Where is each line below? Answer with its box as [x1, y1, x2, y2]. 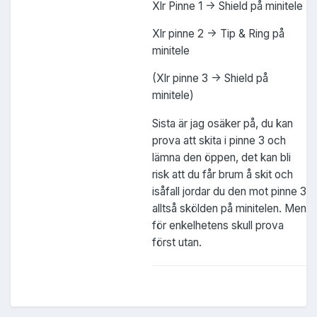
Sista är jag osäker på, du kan [152, 116, 293, 130]
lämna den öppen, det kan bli [152, 150, 291, 164]
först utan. [152, 235, 202, 249]
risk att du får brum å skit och [152, 167, 293, 181]
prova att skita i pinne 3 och [152, 133, 286, 147]
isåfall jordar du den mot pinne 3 [152, 184, 306, 198]
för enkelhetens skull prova [152, 218, 284, 232]
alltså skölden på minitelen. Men [152, 201, 306, 215]
